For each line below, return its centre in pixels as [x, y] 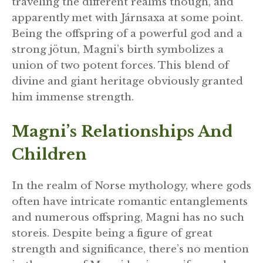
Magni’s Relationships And [122, 131]
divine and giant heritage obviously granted [127, 82]
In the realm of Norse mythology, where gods [131, 186]
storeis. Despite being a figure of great [112, 233]
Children [49, 154]
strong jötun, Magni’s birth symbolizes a [118, 50]
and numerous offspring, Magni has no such [128, 217]
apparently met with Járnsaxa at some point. [127, 18]
